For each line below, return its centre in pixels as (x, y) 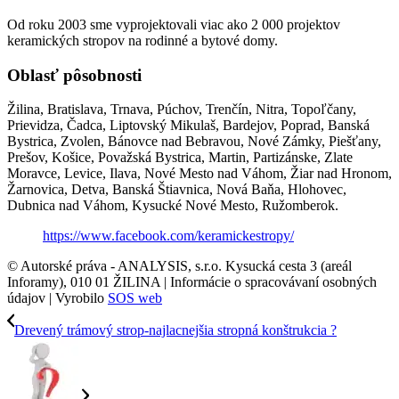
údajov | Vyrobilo (57, 298)
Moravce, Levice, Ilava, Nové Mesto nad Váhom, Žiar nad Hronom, (199, 174)
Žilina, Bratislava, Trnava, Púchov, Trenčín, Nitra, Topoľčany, (182, 110)
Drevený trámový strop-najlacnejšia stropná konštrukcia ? (175, 330)
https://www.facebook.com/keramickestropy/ (168, 236)
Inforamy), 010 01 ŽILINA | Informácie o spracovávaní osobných (192, 282)
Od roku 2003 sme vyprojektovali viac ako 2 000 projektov (174, 24)
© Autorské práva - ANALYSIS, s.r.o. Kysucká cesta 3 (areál (179, 266)
